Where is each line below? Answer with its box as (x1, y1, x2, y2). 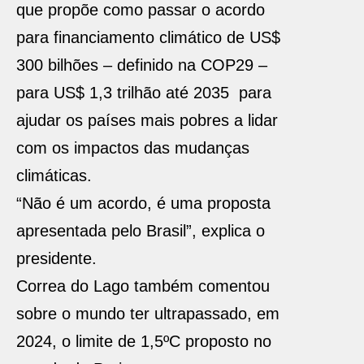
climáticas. (16, 167, 92, 184)
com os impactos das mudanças (16, 139, 249, 157)
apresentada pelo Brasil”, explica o (16, 222, 265, 240)
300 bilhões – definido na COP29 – (16, 56, 267, 74)
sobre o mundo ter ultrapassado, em (16, 305, 279, 323)
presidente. (16, 249, 97, 267)
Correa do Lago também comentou (16, 277, 270, 295)
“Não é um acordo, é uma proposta (16, 194, 271, 212)
